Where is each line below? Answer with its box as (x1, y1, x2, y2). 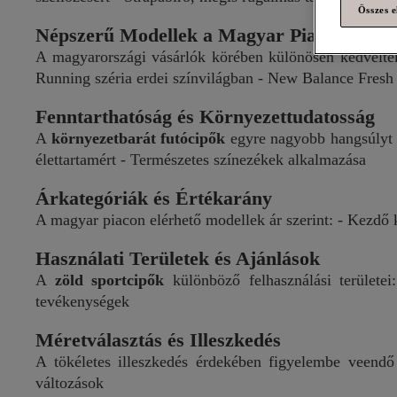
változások (35, 374, 104, 392)
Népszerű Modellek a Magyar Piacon (35, 24, 346, 46)
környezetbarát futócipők (51, 129, 226, 147)
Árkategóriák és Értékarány (35, 187, 272, 209)
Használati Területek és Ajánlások (35, 247, 320, 269)
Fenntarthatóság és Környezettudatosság (35, 105, 375, 128)
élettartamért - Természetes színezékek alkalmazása (35, 151, 366, 168)
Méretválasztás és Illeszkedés (35, 329, 281, 351)
